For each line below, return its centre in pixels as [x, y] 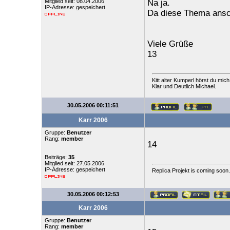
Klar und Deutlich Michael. [184, 86]
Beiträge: [56, 157]
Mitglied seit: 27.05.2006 [74, 163]
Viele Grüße [170, 44]
